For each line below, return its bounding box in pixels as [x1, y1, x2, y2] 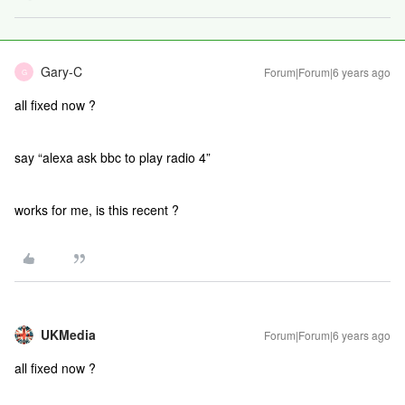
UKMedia [41, 325, 96, 344]
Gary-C [41, 62, 82, 80]
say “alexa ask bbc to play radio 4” [14, 148, 211, 166]
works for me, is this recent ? [14, 201, 179, 219]
